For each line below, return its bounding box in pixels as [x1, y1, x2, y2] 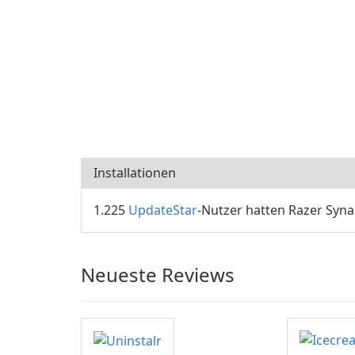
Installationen [94, 164, 176, 181]
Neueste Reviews [81, 261, 235, 288]
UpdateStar [128, 201, 197, 219]
